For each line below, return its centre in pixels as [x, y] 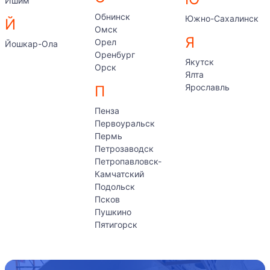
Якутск [199, 62]
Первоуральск [125, 123]
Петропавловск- [128, 161]
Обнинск [113, 17]
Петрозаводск [124, 149]
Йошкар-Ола [31, 44]
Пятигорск [116, 224]
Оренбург [115, 55]
